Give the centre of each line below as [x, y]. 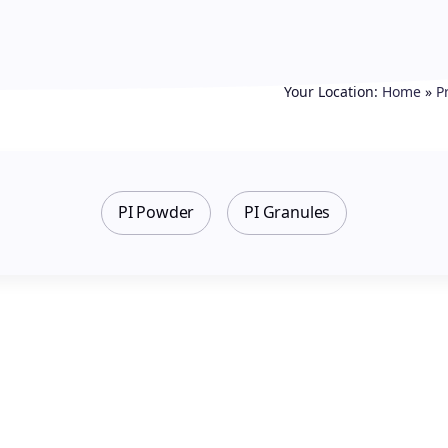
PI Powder [156, 212]
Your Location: [333, 91]
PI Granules [287, 212]
